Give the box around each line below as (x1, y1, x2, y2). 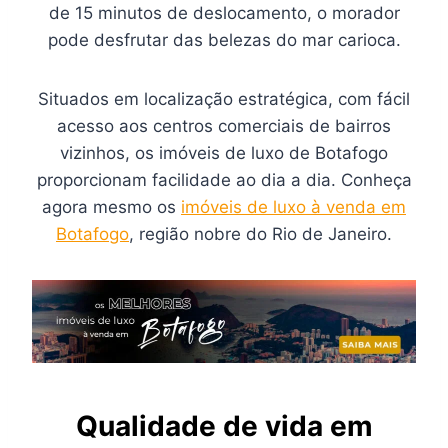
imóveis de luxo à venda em (181, 197, 406, 217)
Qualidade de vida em (75, 408, 373, 443)
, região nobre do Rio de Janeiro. (129, 224, 392, 244)
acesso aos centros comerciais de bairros (57, 116, 391, 136)
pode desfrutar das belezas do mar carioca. (47, 30, 401, 50)
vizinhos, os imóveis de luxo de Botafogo (60, 143, 388, 163)
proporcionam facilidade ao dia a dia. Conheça (36, 170, 412, 190)
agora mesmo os (42, 197, 181, 217)
